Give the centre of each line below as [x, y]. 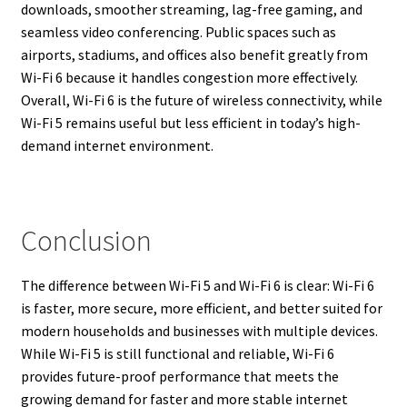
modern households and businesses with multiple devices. [199, 330]
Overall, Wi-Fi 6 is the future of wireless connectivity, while [201, 100]
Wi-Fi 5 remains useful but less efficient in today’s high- [190, 123]
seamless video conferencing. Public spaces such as [178, 32]
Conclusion [86, 241]
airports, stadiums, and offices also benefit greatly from [194, 55]
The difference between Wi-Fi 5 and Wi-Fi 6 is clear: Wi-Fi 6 [197, 285]
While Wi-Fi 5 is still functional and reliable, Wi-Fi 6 [177, 353]
